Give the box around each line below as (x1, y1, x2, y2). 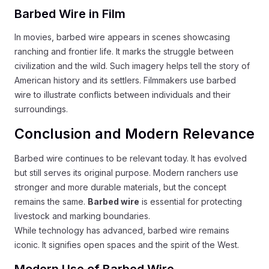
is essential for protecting (139, 196, 242, 207)
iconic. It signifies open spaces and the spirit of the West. (14, 239, 239, 250)
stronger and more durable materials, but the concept (14, 181, 226, 192)
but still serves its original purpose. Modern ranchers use (14, 167, 238, 178)
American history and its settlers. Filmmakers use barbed (14, 74, 236, 85)
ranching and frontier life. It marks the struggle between (14, 46, 234, 56)
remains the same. (14, 196, 88, 207)
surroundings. (14, 103, 68, 114)
